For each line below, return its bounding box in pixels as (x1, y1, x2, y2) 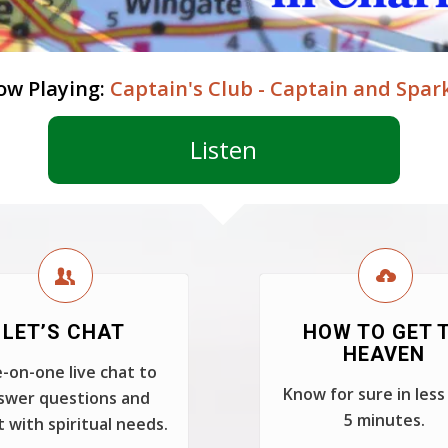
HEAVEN (343, 342, 426, 366)
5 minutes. (343, 409, 425, 431)
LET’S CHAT (2, 320, 125, 344)
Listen (190, 133, 258, 166)
